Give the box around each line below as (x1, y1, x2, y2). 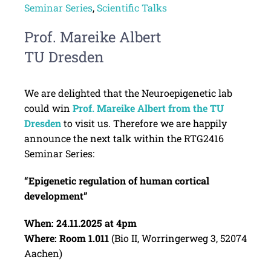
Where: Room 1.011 (24, 231, 109, 244)
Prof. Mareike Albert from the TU (72, 101, 224, 114)
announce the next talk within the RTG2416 (24, 131, 224, 145)
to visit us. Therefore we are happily (60, 116, 227, 129)
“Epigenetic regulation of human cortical (24, 174, 209, 187)
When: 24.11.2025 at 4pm (24, 216, 137, 229)
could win (24, 101, 73, 114)
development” (24, 189, 88, 202)
